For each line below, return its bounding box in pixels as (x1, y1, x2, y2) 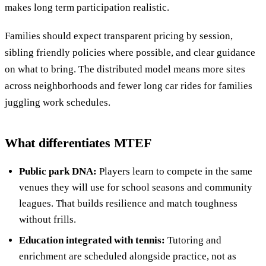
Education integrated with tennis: (19, 234, 165, 246)
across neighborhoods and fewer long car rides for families (5, 80, 252, 91)
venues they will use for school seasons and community (19, 181, 252, 193)
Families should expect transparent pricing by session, (5, 30, 233, 42)
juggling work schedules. (5, 96, 110, 108)
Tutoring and (165, 234, 221, 246)
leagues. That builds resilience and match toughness (19, 197, 237, 209)
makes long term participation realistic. (5, 1, 169, 13)
